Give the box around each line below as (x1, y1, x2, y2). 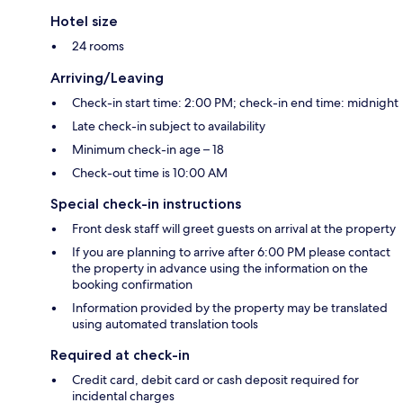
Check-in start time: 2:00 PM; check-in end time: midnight (72, 94, 399, 112)
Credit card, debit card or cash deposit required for (72, 372, 359, 389)
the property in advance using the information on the (72, 260, 368, 277)
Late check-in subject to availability (72, 118, 265, 135)
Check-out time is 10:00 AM (72, 165, 228, 182)
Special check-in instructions (50, 195, 241, 213)
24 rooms (72, 38, 124, 55)
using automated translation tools (72, 316, 258, 333)
